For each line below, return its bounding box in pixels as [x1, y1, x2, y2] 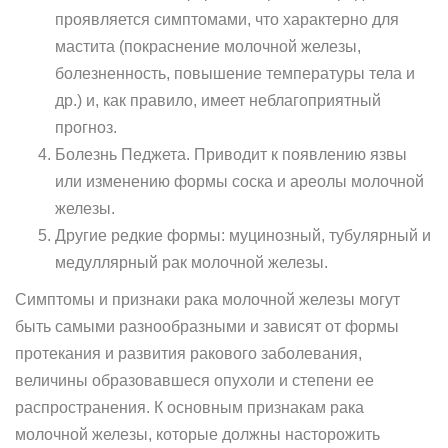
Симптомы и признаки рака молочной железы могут [15, 291, 400, 308]
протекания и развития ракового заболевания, [15, 345, 362, 362]
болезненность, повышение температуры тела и [55, 65, 415, 82]
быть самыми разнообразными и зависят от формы [15, 318, 399, 335]
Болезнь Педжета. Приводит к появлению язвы [55, 146, 407, 163]
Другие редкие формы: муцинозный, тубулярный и [55, 227, 431, 244]
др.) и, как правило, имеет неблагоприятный [55, 92, 381, 109]
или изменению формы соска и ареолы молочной [55, 173, 424, 190]
